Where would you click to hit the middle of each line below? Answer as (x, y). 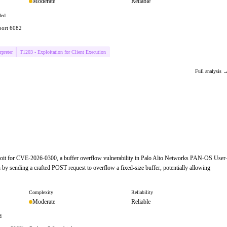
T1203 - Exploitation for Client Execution (63, 52)
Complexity (41, 192)
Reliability (142, 192)
